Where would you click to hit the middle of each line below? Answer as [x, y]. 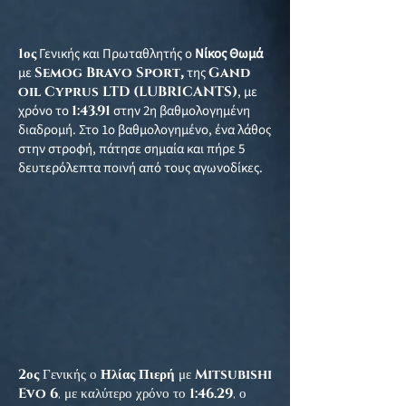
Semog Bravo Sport [107, 73]
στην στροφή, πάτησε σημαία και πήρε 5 [131, 149]
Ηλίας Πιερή [138, 375]
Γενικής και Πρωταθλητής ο [117, 54]
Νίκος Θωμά [229, 54]
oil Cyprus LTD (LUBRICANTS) [128, 92]
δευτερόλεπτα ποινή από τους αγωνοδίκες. [140, 168]
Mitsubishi [233, 375]
